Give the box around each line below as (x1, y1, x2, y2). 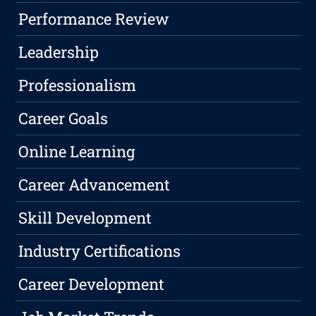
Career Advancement (18, 174, 171, 195)
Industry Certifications (18, 241, 181, 262)
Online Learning (18, 141, 135, 162)
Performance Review (18, 8, 170, 30)
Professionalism (18, 75, 137, 96)
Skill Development (18, 207, 152, 229)
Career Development (18, 274, 165, 295)
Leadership (18, 42, 99, 63)
